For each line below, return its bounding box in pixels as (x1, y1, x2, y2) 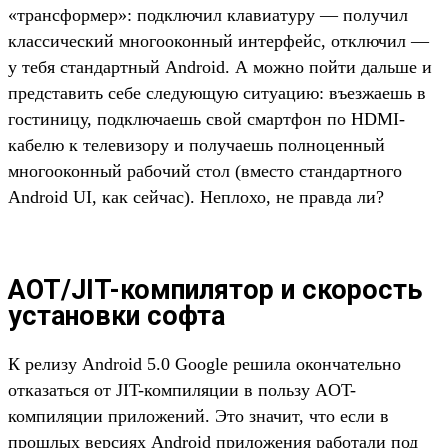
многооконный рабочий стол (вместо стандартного (8, 161, 402, 182)
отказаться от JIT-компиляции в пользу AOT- (8, 380, 356, 401)
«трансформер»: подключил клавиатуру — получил (8, 5, 408, 26)
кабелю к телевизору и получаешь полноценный (8, 135, 385, 156)
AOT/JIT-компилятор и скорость (8, 273, 422, 306)
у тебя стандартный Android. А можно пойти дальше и (8, 57, 432, 78)
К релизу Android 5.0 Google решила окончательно (8, 354, 401, 375)
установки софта (8, 299, 225, 332)
